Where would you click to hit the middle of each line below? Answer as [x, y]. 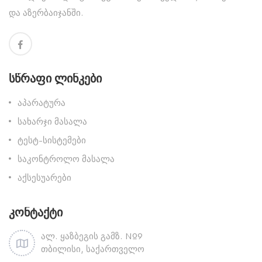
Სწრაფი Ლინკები [55, 78]
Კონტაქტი [36, 212]
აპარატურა [42, 102]
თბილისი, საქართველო [93, 249]
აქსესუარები [44, 177]
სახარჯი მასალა [52, 121]
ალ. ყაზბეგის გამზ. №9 [92, 236]
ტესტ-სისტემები [52, 140]
